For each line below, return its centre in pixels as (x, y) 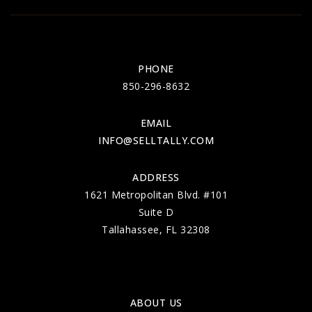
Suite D (156, 212)
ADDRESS (156, 177)
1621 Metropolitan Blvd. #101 (156, 194)
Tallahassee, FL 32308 (156, 229)
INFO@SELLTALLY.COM (156, 140)
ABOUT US (156, 302)
